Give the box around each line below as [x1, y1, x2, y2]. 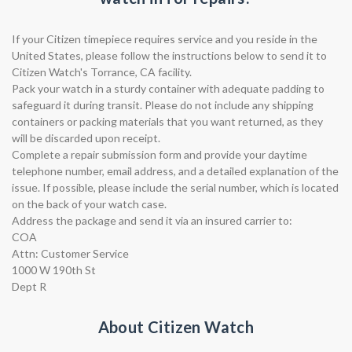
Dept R [12, 280, 46, 293]
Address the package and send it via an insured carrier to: [12, 214, 292, 227]
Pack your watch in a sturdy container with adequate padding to [12, 82, 324, 95]
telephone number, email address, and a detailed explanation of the [12, 164, 339, 178]
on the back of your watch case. [12, 197, 167, 211]
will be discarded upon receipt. [12, 131, 160, 145]
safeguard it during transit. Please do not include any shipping [12, 98, 313, 112]
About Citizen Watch [97, 317, 255, 336]
